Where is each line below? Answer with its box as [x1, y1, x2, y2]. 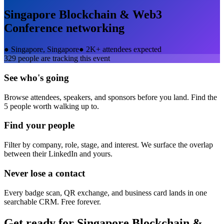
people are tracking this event [16, 54, 110, 63]
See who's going [4, 72, 69, 83]
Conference [4, 21, 63, 35]
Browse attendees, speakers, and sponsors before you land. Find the [4, 92, 217, 101]
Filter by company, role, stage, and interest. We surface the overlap [4, 140, 213, 149]
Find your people [4, 120, 74, 131]
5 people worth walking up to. [4, 101, 99, 110]
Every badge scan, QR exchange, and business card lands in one [4, 188, 207, 197]
